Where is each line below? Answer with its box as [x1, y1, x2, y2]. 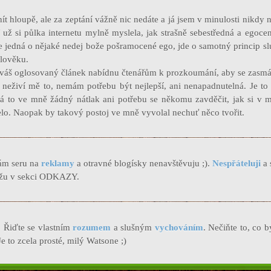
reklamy [39, 158, 74, 168]
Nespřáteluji [212, 158, 261, 168]
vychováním [154, 223, 203, 232]
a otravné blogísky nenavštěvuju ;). [74, 158, 212, 168]
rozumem [73, 223, 111, 232]
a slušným [111, 223, 155, 232]
